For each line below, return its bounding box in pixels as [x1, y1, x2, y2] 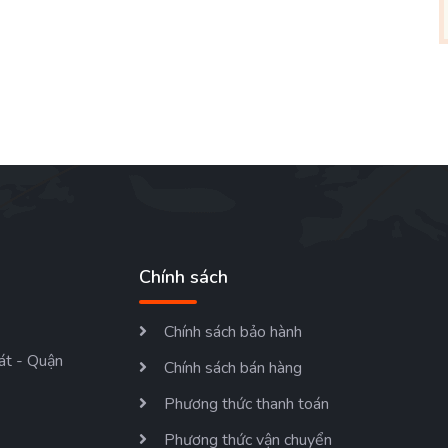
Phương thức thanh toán [164, 393, 329, 415]
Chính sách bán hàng [164, 357, 302, 379]
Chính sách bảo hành [164, 321, 302, 343]
